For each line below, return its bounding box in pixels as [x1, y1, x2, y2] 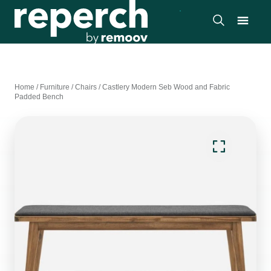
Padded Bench [15, 93, 64, 101]
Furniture [40, 83, 70, 91]
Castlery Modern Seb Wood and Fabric [102, 83, 230, 91]
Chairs [75, 83, 97, 91]
